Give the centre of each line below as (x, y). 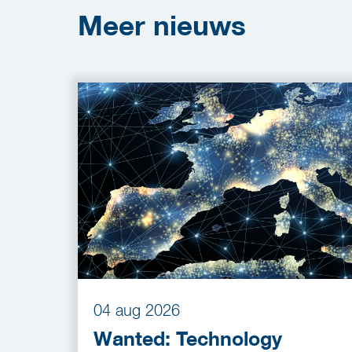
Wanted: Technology (188, 338)
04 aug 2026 (137, 310)
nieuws (200, 25)
